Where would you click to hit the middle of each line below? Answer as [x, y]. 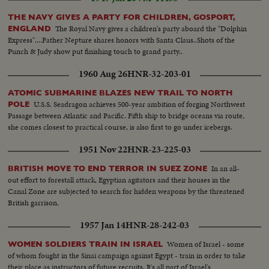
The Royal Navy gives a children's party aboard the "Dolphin [151, 29]
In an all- [226, 169]
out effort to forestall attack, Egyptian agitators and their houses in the [119, 180]
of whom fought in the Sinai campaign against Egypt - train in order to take [127, 256]
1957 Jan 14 [103, 225]
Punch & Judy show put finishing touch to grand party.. [95, 52]
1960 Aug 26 [103, 74]
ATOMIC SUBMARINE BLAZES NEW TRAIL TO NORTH [121, 93]
